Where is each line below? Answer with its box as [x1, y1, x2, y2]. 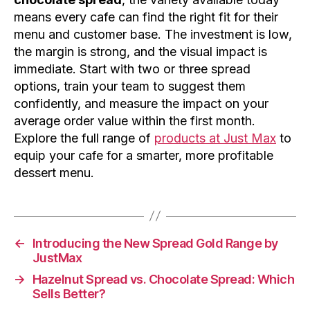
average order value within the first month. [14, 113, 255, 128]
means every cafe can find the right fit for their [14, 9, 278, 24]
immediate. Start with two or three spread [14, 61, 250, 76]
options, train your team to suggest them [14, 78, 246, 93]
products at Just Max [154, 130, 276, 145]
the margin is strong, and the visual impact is [14, 44, 267, 59]
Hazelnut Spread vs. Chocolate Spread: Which [32, 271, 295, 286]
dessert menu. [14, 165, 94, 180]
